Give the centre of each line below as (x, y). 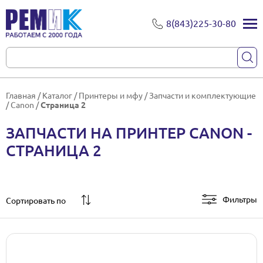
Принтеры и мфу (111, 96)
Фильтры (240, 199)
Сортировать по (36, 200)
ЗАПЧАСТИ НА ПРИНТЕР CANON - (129, 133)
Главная (21, 96)
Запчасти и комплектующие (203, 96)
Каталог (57, 96)
